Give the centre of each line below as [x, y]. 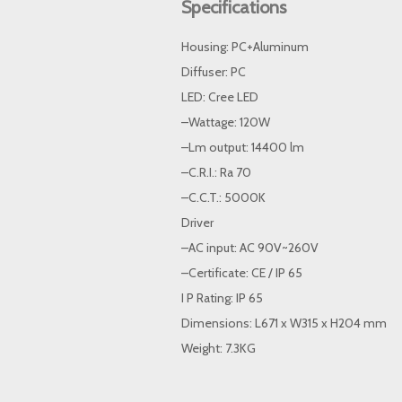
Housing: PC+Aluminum [245, 47]
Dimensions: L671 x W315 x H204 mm [284, 323]
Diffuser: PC [214, 72]
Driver [197, 223]
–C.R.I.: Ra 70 [216, 172]
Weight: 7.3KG [218, 348]
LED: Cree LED [220, 97]
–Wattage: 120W [226, 122]
